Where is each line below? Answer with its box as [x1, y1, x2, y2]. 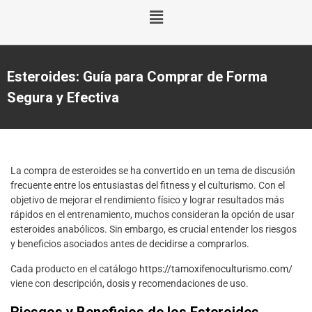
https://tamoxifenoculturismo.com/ [139, 263, 292, 275]
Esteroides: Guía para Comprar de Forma [7, 68, 267, 86]
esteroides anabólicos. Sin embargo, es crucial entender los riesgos [10, 224, 297, 235]
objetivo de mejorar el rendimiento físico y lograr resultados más [10, 194, 284, 206]
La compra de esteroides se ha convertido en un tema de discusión [10, 165, 295, 177]
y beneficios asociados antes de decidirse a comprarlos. [10, 238, 249, 250]
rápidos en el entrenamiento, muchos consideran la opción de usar [10, 209, 295, 221]
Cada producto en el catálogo [10, 263, 139, 275]
